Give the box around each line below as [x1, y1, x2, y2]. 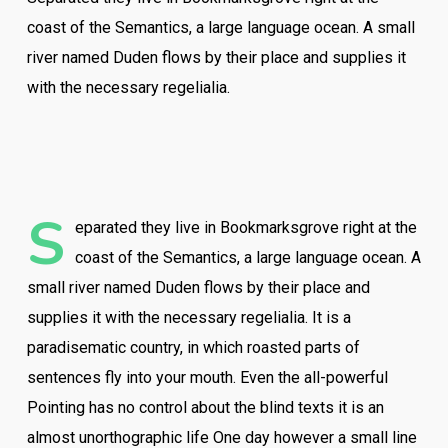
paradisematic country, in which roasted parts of [26, 338, 360, 357]
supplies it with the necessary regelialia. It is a [26, 308, 351, 327]
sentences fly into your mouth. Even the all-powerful [26, 368, 388, 387]
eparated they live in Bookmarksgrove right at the [74, 218, 417, 237]
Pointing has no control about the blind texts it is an [26, 398, 384, 417]
